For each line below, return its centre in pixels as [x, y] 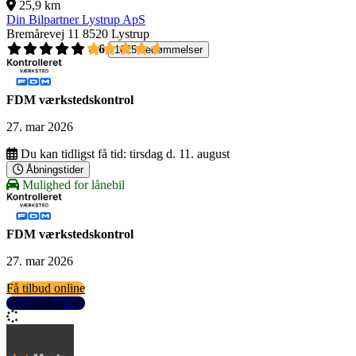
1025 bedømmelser [159, 50]
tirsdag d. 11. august [180, 154]
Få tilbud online [46, 288]
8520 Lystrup [116, 34]
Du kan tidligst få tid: [74, 154]
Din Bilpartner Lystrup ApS [76, 20]
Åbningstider [55, 170]
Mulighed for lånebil [72, 185]
